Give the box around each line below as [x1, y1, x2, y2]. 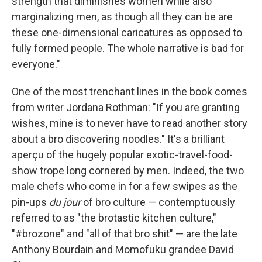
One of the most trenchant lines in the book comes [12, 85, 247, 98]
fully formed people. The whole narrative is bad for [12, 42, 244, 54]
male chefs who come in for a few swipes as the [12, 180, 237, 192]
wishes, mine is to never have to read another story [12, 116, 247, 129]
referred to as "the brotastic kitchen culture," [12, 211, 216, 224]
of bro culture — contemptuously [83, 195, 235, 208]
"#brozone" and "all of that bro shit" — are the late [12, 227, 237, 240]
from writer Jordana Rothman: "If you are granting [12, 101, 240, 113]
